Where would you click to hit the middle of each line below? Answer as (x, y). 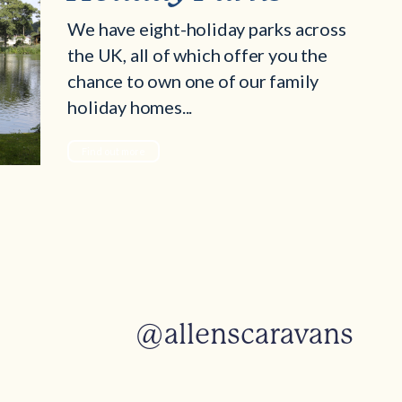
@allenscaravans (245, 334)
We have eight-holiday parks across (207, 29)
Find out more (114, 151)
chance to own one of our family (193, 81)
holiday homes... (130, 107)
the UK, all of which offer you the (197, 55)
